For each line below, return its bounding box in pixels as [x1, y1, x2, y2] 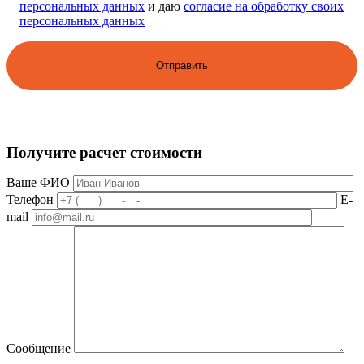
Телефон [6, 193, 54, 207]
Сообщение [6, 341, 71, 356]
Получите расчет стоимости [6, 144, 202, 162]
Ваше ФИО [6, 175, 70, 190]
